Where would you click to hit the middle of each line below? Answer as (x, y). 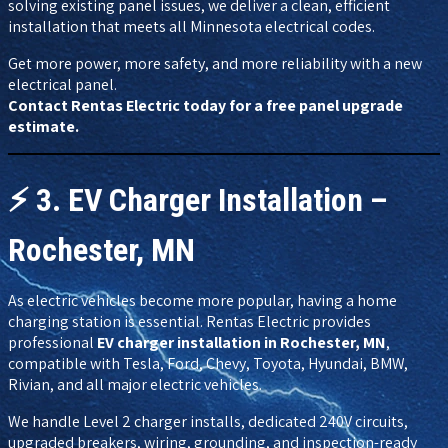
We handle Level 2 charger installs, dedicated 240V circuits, (208, 422)
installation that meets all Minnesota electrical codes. (191, 27)
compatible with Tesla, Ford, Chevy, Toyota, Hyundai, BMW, (208, 364)
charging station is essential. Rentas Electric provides (189, 322)
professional (52, 343)
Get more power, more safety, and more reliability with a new (215, 64)
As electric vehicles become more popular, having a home (202, 301)
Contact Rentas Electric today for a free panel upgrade (205, 106)
